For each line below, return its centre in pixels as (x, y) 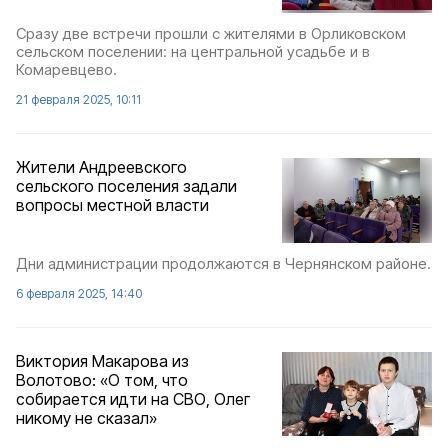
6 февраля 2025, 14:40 (79, 293)
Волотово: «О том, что (102, 379)
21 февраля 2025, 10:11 (78, 100)
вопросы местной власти (112, 205)
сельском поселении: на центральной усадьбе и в (193, 52)
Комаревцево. (66, 70)
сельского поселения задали (126, 186)
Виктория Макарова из (102, 360)
